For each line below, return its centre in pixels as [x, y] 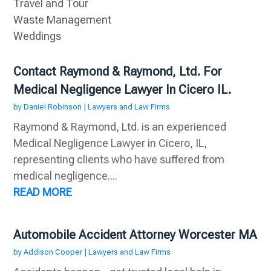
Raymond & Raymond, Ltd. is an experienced [120, 127]
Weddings [38, 36]
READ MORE [43, 192]
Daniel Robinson [53, 107]
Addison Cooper [53, 252]
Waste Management [63, 20]
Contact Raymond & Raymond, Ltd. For [118, 72]
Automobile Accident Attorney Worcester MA [135, 235]
